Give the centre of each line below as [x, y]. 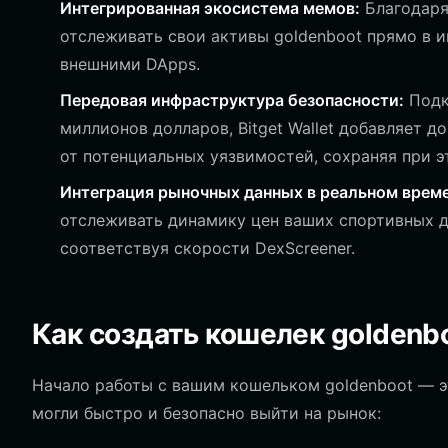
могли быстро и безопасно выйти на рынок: [206, 413]
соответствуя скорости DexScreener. [207, 248]
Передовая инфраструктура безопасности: [232, 100]
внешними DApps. [130, 64]
